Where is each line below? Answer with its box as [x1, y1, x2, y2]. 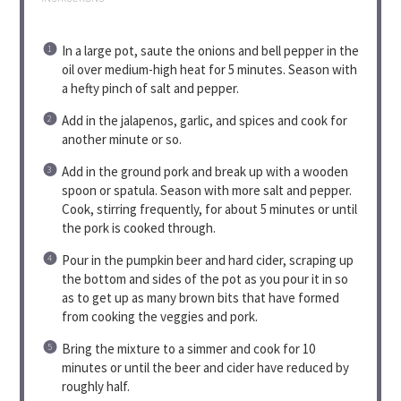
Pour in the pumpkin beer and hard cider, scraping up [61, 251, 354, 269]
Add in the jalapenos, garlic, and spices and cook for [61, 111, 347, 129]
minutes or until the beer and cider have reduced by [61, 358, 349, 376]
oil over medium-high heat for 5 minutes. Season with [61, 60, 357, 78]
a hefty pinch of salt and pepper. [61, 79, 239, 97]
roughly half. [61, 377, 130, 395]
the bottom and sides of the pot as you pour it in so [61, 269, 348, 287]
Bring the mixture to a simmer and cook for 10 [61, 339, 315, 357]
